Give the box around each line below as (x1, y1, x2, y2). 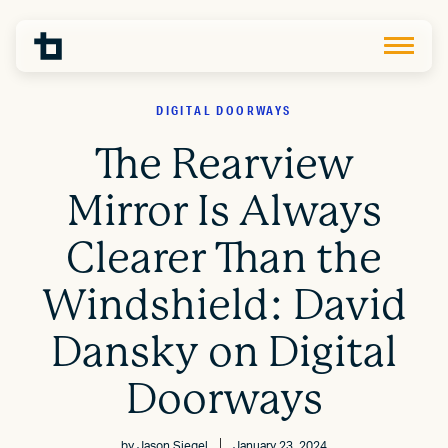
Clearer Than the (66, 233, 382, 283)
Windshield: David (41, 280, 407, 330)
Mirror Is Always (66, 186, 382, 236)
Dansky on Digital (51, 327, 397, 377)
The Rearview (94, 139, 354, 189)
